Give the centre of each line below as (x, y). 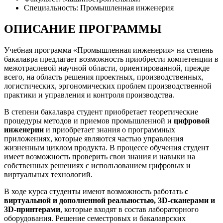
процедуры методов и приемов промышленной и (89, 120)
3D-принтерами (32, 209)
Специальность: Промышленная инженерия (99, 7)
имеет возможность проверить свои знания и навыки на (100, 156)
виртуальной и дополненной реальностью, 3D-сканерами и (110, 200)
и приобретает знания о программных (111, 129)
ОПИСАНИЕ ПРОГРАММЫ (83, 29)
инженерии (25, 129)
